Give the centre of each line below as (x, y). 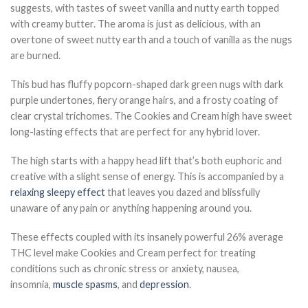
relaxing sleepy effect (58, 192)
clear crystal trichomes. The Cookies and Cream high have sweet (151, 115)
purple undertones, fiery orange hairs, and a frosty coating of (144, 100)
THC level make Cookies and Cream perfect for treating (133, 252)
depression (164, 284)
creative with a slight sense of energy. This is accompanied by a (147, 176)
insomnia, (32, 284)
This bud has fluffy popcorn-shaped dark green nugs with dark (147, 84)
